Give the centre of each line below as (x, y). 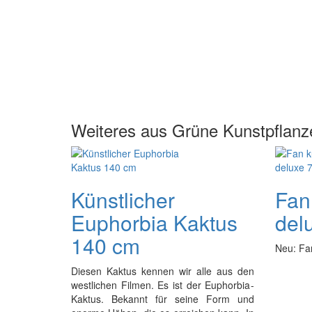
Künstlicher (123, 200)
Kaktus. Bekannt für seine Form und (163, 299)
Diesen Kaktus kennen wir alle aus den (163, 271)
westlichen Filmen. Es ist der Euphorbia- (163, 285)
